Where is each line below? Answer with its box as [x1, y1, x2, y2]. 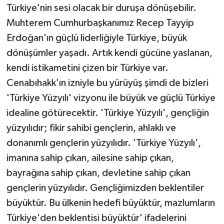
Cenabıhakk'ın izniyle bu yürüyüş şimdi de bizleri [6, 78, 208, 88]
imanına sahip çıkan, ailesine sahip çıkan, [6, 153, 174, 163]
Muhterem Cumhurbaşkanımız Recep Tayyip [6, 18, 194, 28]
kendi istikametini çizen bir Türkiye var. [6, 63, 168, 73]
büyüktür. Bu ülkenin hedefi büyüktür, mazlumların [6, 198, 215, 208]
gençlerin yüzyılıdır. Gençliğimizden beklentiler [6, 183, 204, 193]
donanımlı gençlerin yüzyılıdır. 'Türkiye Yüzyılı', [6, 138, 201, 148]
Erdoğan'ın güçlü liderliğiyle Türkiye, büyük [6, 33, 187, 43]
